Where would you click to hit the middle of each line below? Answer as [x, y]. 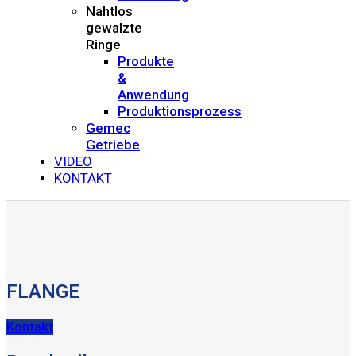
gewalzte [114, 28]
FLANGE [43, 291]
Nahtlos [109, 11]
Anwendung [153, 95]
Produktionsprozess [180, 111]
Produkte [146, 61]
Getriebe [113, 145]
